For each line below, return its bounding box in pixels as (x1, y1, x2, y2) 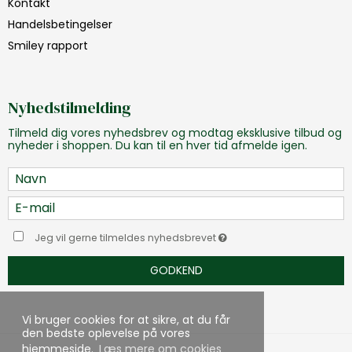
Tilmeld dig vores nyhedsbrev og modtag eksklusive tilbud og (8, 124, 342, 141)
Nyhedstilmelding (8, 96, 131, 119)
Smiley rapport (8, 37, 88, 53)
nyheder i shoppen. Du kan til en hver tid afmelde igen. (8, 137, 307, 153)
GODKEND (149, 262, 203, 278)
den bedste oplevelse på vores (22, 325, 190, 342)
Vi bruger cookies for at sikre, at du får (22, 312, 230, 328)
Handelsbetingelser (8, 16, 112, 32)
